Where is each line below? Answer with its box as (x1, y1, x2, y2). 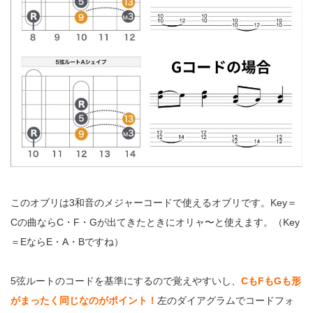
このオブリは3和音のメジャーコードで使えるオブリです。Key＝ (10, 196, 297, 208)
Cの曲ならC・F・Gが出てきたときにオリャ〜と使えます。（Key (10, 216, 300, 228)
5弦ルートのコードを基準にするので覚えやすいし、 (10, 275, 241, 286)
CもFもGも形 (241, 275, 301, 286)
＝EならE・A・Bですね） (10, 235, 124, 247)
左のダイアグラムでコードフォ (157, 294, 294, 306)
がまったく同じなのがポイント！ (10, 294, 157, 306)
